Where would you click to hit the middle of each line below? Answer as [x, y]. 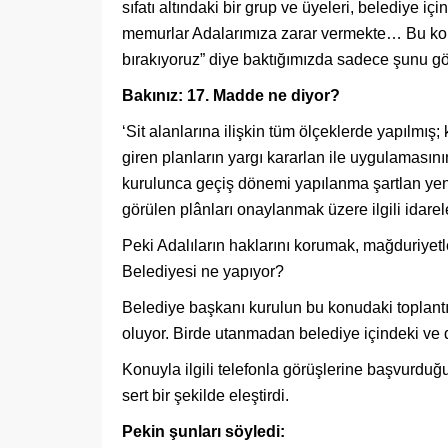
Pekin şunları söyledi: [203, 432]
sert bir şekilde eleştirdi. [205, 396]
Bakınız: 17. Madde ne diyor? [231, 96]
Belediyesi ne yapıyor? [203, 272]
